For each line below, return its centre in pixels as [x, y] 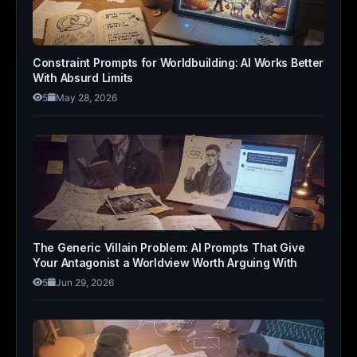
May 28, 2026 [86, 98]
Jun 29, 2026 [85, 282]
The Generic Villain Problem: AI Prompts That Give [169, 247]
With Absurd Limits [83, 78]
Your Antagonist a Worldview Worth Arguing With [165, 263]
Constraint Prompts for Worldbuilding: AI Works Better [178, 63]
